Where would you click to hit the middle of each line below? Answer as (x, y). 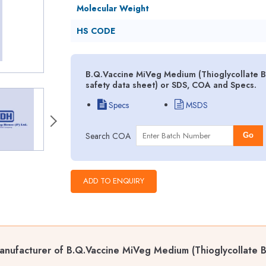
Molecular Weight (113, 8)
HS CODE (96, 31)
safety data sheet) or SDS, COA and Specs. (171, 85)
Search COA (108, 136)
